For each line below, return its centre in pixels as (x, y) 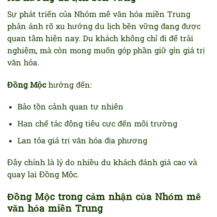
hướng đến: (69, 85)
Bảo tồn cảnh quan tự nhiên (70, 108)
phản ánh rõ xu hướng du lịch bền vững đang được (104, 27)
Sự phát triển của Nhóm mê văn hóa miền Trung (99, 15)
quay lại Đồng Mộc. (43, 176)
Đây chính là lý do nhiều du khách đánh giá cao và (102, 163)
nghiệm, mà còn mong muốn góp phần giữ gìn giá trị (106, 51)
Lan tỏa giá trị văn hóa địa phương (82, 141)
